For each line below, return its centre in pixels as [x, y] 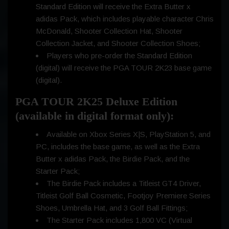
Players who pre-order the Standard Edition [119, 56]
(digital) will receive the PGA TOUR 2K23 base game [124, 68]
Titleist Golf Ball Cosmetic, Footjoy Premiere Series [123, 196]
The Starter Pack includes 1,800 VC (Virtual [119, 220]
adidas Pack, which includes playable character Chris [125, 19]
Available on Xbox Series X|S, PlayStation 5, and [129, 134]
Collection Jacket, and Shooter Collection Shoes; [118, 43]
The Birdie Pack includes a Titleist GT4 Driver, [124, 184]
